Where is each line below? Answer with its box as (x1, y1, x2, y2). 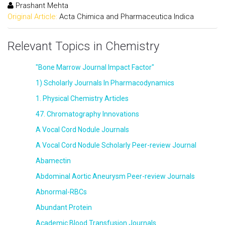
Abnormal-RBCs (34, 188, 87, 196)
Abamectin (34, 157, 71, 165)
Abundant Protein (34, 203, 92, 211)
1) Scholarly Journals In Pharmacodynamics (34, 79, 174, 87)
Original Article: (8, 12, 57, 21)
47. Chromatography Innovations (34, 110, 139, 118)
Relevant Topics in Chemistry (8, 39, 159, 53)
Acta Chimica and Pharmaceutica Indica (59, 12, 194, 21)
